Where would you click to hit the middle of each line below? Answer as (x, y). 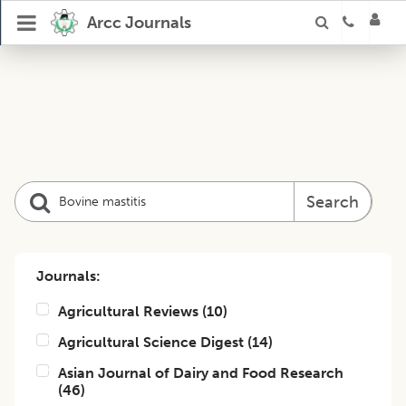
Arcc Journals (139, 23)
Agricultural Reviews (128, 311)
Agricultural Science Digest (151, 342)
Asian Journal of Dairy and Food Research (201, 373)
